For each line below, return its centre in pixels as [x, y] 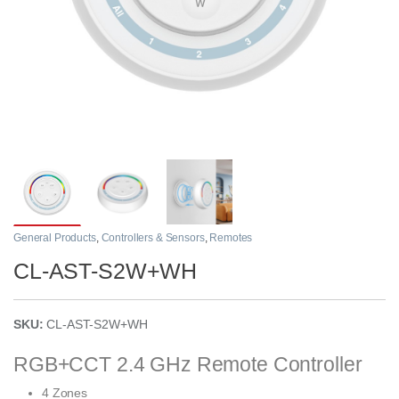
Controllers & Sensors [153, 238]
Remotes [231, 238]
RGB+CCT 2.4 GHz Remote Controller [188, 365]
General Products [55, 238]
